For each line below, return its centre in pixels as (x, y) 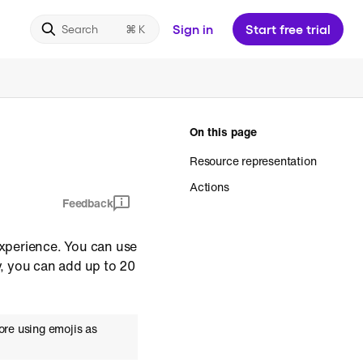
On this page (223, 132)
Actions (209, 187)
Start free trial (288, 29)
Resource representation (253, 161)
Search (80, 29)
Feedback (88, 203)
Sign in (193, 29)
